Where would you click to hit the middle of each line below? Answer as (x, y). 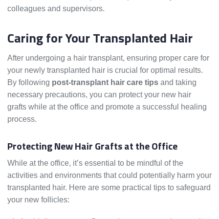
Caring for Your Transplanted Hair (100, 38)
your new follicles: (38, 200)
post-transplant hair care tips (105, 83)
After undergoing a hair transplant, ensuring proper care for (108, 58)
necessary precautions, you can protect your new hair (99, 95)
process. (22, 119)
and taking (177, 83)
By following (30, 83)
